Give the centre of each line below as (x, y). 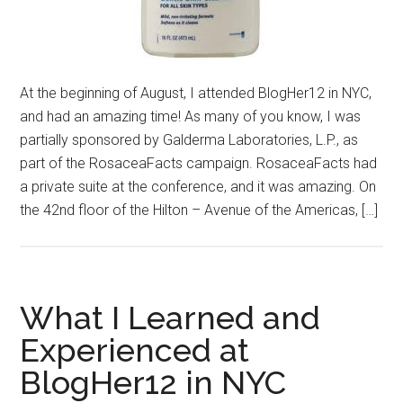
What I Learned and (170, 318)
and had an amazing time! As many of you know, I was (191, 117)
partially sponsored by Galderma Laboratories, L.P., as (189, 140)
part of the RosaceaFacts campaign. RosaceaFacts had (199, 164)
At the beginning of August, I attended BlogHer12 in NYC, (196, 94)
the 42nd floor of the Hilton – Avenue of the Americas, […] (199, 210)
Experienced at (135, 350)
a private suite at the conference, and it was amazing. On (198, 187)
